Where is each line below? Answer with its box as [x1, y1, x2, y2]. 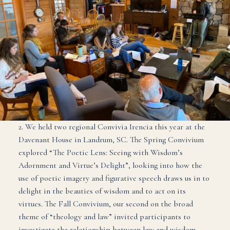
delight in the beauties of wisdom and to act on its [18, 185, 186, 196]
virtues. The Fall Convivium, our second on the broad [18, 198, 193, 209]
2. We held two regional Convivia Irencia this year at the [18, 121, 205, 132]
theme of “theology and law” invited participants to [18, 211, 190, 222]
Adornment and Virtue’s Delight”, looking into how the [18, 160, 202, 170]
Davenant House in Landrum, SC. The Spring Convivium [18, 134, 204, 145]
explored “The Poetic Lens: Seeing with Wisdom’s [18, 147, 183, 158]
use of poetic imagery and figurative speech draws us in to [18, 172, 209, 183]
